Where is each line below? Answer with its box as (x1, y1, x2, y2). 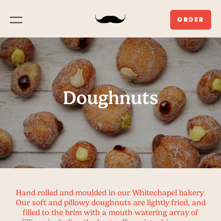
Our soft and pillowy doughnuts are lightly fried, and (15, 198, 206, 207)
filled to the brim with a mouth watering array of (23, 208, 198, 217)
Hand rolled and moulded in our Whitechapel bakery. (16, 188, 205, 197)
